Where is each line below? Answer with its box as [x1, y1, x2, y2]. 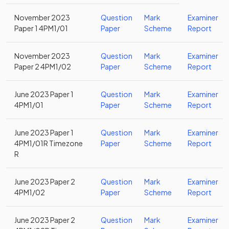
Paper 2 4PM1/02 [14, 62, 71, 71]
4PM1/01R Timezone [14, 139, 83, 148]
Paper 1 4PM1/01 [14, 24, 68, 33]
